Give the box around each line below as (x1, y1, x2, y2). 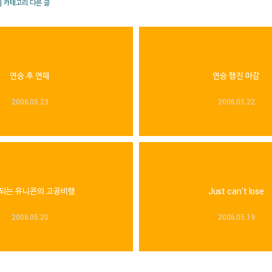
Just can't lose (208, 185, 264, 197)
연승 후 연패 (10, 70, 50, 81)
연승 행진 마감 (212, 70, 260, 81)
